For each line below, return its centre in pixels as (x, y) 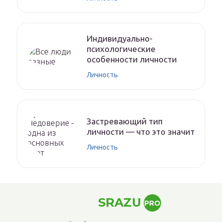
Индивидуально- (120, 39)
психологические (121, 49)
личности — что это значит (141, 132)
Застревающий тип (125, 121)
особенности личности (132, 59)
